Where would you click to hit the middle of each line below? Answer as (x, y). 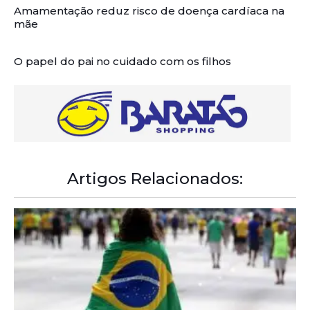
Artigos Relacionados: (155, 179)
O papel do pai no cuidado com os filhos (122, 61)
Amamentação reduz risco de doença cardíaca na (149, 10)
